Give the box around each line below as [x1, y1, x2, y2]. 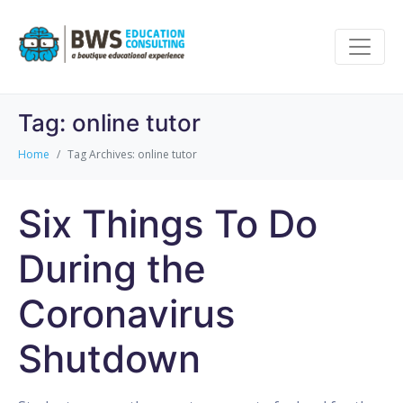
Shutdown [18, 335, 201, 381]
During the [18, 245, 206, 291]
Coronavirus [18, 290, 236, 336]
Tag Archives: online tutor [67, 146, 197, 162]
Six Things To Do [18, 200, 318, 246]
